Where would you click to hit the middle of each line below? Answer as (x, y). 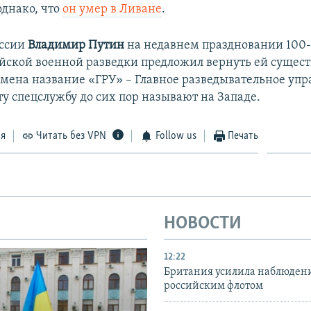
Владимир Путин (76, 46)
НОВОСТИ (203, 224)
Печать (243, 136)
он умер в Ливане (112, 10)
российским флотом (213, 286)
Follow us (176, 136)
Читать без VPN (72, 136)
